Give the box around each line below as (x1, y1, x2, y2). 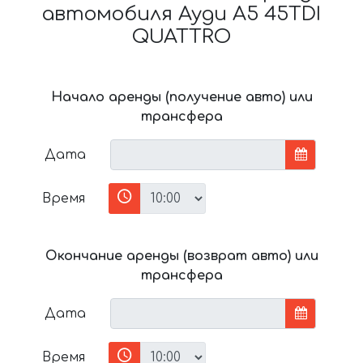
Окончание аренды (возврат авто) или (45, 249, 318, 264)
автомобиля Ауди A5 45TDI (42, 3, 321, 26)
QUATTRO (132, 26, 231, 49)
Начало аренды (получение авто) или (50, 90, 313, 105)
